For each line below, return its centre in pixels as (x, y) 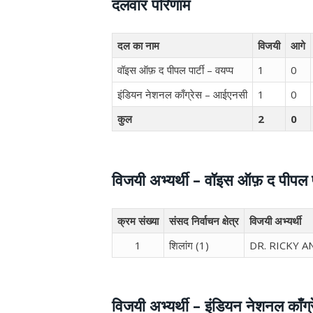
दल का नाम (139, 46)
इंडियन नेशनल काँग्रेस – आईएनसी (183, 95)
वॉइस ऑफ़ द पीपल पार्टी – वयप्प (176, 70)
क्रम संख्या (138, 220)
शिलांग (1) (189, 245)
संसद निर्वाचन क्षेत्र (204, 220)
